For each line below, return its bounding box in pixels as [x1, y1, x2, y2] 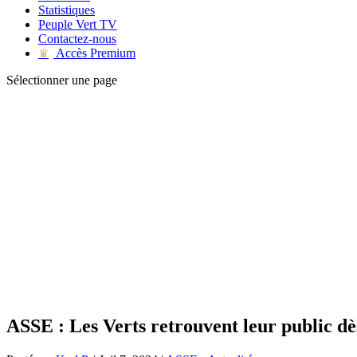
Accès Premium [53, 46, 135, 60]
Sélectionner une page [6, 73, 117, 87]
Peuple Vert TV [38, 18, 117, 31]
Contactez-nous [38, 32, 116, 45]
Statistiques [38, 3, 95, 17]
